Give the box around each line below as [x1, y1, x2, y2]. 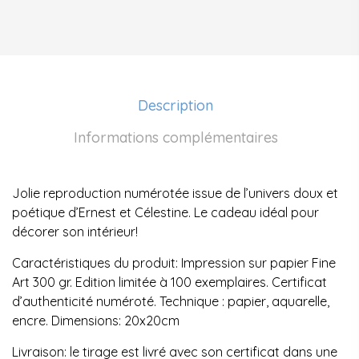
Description [138, 96, 213, 115]
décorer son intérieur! [12, 224, 138, 240]
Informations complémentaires [73, 128, 278, 147]
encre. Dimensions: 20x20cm [12, 313, 179, 329]
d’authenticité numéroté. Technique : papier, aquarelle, [12, 293, 329, 310]
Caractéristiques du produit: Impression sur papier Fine [12, 255, 336, 272]
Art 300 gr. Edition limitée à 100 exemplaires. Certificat [12, 274, 327, 291]
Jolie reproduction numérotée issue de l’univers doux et [12, 185, 338, 202]
